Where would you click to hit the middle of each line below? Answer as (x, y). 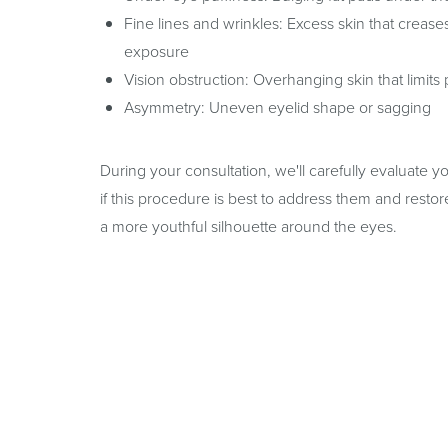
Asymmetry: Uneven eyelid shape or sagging (277, 106)
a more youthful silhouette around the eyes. (248, 225)
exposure (156, 50)
